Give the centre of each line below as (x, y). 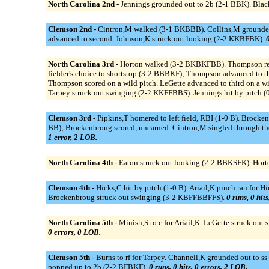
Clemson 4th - (72, 187)
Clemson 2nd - (73, 29)
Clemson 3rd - (72, 118)
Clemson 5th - (72, 257)
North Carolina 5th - (83, 222)
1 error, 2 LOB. (72, 137)
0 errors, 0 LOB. (74, 232)
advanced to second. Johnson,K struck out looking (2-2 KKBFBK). (157, 38)
